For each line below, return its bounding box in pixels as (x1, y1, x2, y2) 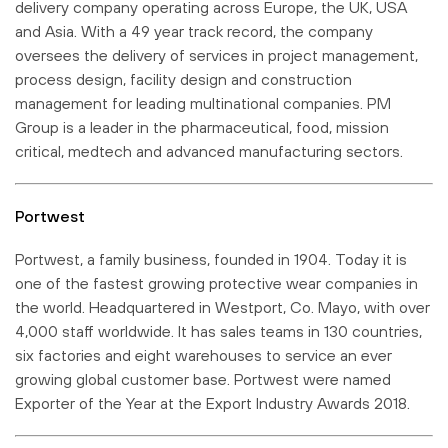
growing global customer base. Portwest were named (15, 369, 391, 388)
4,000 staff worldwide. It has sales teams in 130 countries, (15, 321, 422, 340)
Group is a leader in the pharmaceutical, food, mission (15, 117, 389, 136)
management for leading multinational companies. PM (15, 93, 391, 112)
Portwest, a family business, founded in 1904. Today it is (15, 249, 407, 268)
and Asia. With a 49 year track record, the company (15, 21, 373, 40)
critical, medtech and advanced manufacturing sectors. (15, 141, 403, 160)
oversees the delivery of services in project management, (15, 45, 418, 64)
